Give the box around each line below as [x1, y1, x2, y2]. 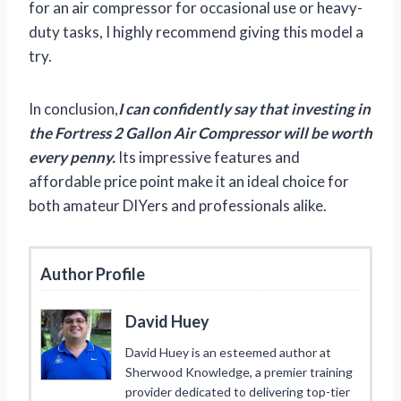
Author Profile [40, 263, 145, 284]
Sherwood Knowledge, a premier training [125, 363, 353, 380]
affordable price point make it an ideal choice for [29, 171, 349, 191]
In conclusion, [29, 98, 118, 118]
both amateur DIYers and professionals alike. [29, 195, 327, 215]
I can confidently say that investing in [118, 98, 371, 118]
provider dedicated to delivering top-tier [125, 383, 350, 399]
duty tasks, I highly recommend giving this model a [29, 21, 363, 41]
